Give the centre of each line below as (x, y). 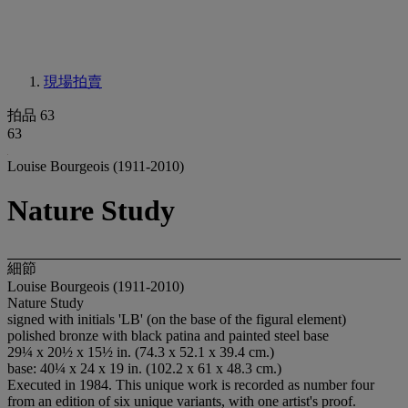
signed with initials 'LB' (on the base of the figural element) (177, 319)
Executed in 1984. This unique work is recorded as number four (191, 384)
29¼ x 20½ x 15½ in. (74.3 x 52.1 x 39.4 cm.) (141, 352)
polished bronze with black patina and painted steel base (168, 335)
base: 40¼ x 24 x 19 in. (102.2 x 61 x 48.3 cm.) (144, 368)
